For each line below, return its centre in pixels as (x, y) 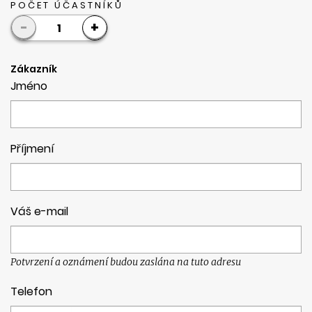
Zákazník (34, 69)
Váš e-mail (39, 211)
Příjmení (32, 149)
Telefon (31, 291)
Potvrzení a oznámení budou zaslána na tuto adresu (126, 262)
